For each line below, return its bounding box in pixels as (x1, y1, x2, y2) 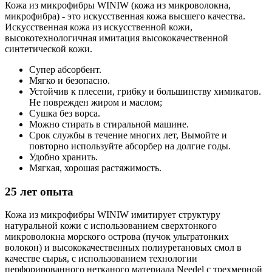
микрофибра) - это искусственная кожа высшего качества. (5, 10, 245, 21)
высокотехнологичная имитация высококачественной (5, 32, 228, 43)
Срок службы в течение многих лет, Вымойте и (29, 129, 227, 140)
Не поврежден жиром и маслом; (29, 97, 162, 107)
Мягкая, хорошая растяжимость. (29, 162, 161, 173)
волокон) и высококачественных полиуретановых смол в (5, 242, 242, 253)
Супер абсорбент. (29, 64, 101, 75)
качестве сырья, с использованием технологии (5, 253, 197, 264)
